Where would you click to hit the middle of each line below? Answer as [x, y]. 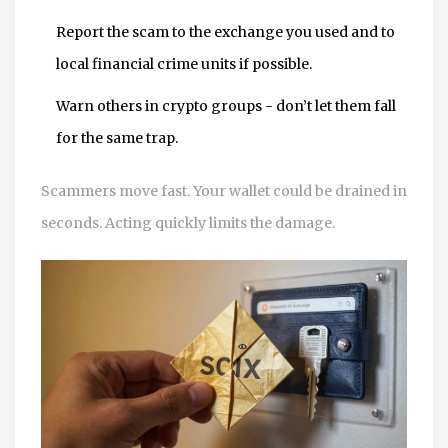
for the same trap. [117, 137]
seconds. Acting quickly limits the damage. [188, 222]
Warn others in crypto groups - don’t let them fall [226, 105]
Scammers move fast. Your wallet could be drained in [224, 190]
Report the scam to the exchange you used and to [225, 31]
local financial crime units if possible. [184, 63]
